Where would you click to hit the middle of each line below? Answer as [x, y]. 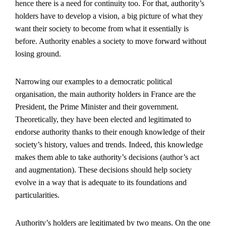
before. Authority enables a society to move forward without [111, 41]
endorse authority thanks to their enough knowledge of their [110, 132]
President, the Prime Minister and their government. [97, 107]
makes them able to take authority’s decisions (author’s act [107, 157]
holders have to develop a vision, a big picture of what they [109, 16]
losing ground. [38, 54]
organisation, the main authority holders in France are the [105, 94]
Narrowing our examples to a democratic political [94, 81]
